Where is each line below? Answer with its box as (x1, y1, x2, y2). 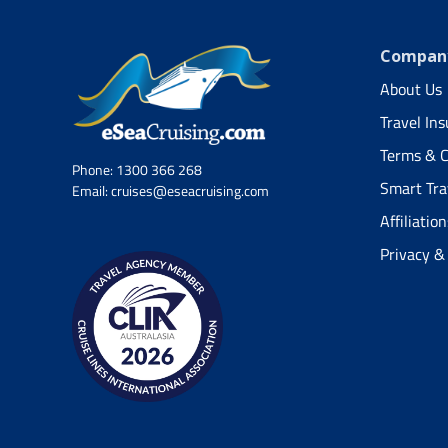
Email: (72, 179, 111, 201)
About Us (379, 76, 442, 101)
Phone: (72, 158, 116, 180)
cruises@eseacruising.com (111, 179, 269, 201)
